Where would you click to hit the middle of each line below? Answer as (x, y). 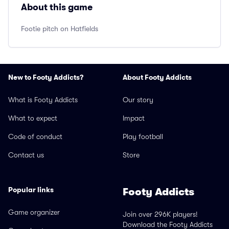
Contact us (26, 155)
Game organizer (34, 212)
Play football (143, 136)
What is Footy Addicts (43, 100)
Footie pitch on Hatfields (60, 29)
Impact (134, 118)
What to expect (33, 118)
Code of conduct (35, 136)
